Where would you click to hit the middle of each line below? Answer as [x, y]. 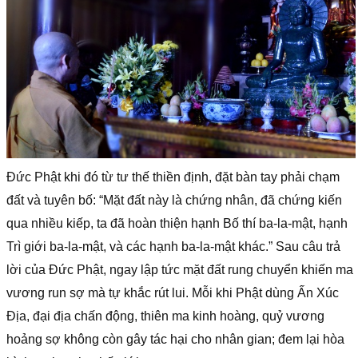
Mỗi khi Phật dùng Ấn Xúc [265, 292]
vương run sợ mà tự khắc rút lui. [97, 292]
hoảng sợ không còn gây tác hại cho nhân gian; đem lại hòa [175, 339]
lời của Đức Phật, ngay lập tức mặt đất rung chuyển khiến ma [180, 269]
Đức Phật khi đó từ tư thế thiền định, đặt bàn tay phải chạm [173, 177]
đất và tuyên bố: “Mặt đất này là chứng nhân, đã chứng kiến [174, 200]
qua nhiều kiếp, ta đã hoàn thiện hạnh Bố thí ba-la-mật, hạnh [177, 223]
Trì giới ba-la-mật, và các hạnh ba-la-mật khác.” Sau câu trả [173, 246]
